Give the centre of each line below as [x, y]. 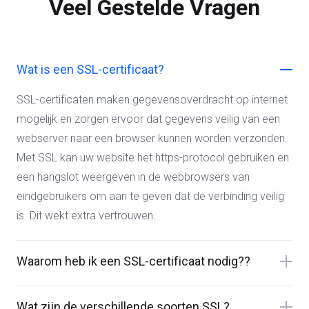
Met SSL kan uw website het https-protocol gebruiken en [153, 158]
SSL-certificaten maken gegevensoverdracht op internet [152, 100]
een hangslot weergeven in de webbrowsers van [133, 177]
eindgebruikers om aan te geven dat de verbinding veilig [150, 197]
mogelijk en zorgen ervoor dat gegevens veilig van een [148, 119]
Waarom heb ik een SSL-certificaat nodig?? [133, 261]
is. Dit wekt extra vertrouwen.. [88, 216]
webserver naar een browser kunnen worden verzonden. [152, 139]
